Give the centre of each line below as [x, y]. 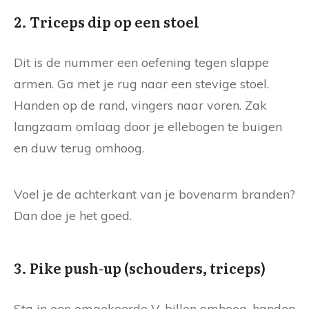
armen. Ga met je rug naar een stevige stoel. [141, 83]
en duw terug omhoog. [79, 148]
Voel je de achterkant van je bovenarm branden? [154, 194]
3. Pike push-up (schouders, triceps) [140, 267]
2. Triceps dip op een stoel [107, 21]
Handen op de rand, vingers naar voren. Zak [140, 105]
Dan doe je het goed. [73, 215]
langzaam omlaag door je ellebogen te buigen [148, 126]
